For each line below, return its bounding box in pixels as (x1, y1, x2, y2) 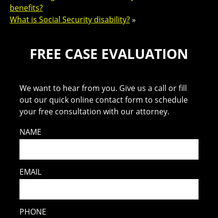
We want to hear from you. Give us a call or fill (19, 82, 187, 93)
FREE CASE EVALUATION (30, 44, 188, 63)
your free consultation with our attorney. (19, 106, 170, 117)
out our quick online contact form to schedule (19, 94, 188, 105)
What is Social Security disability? (10, 14, 130, 25)
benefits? (10, 2, 43, 13)
